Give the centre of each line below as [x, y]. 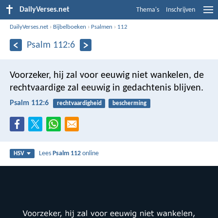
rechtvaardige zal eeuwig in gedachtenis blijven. [107, 88]
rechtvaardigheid [79, 103]
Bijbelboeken [70, 27]
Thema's [148, 10]
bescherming [129, 103]
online [90, 154]
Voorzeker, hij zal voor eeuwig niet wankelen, [100, 75]
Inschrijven [181, 10]
